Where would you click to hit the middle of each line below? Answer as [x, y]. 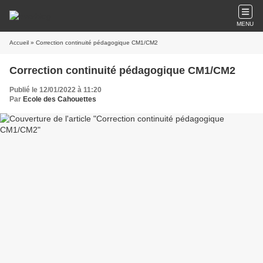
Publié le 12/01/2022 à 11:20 [55, 90]
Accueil [19, 43]
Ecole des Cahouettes [60, 99]
